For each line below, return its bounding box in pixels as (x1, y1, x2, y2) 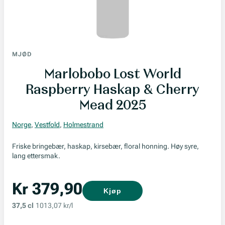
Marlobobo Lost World (44, 65, 181, 81)
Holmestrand (63, 121, 103, 129)
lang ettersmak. (12, 152, 60, 160)
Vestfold (35, 121, 60, 129)
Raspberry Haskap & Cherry (26, 81, 199, 96)
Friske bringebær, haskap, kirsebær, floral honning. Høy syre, (12, 142, 199, 150)
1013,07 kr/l (36, 201, 73, 209)
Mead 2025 (79, 96, 146, 112)
